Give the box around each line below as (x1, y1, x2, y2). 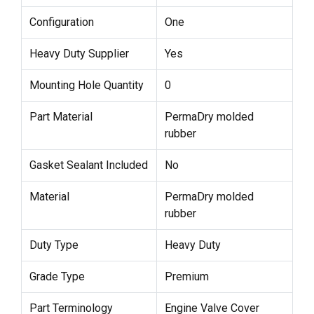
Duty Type (29, 238, 78, 252)
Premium (164, 269, 209, 283)
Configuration (29, 15, 94, 29)
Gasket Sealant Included (29, 158, 148, 172)
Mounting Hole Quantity (29, 78, 144, 92)
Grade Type (29, 269, 85, 283)
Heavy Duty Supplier (29, 46, 129, 60)
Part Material (29, 109, 93, 123)
